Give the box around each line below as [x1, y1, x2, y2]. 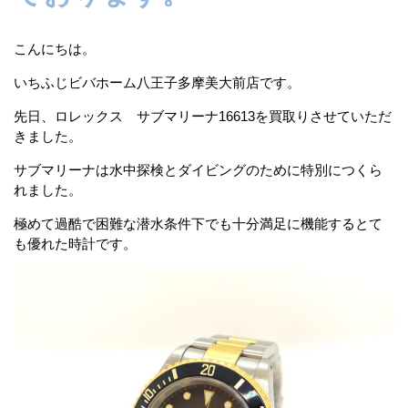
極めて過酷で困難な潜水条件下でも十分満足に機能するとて [14, 216, 382, 231]
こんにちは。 [14, 41, 96, 56]
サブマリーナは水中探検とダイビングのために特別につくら [14, 162, 382, 178]
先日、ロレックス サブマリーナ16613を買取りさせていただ [14, 108, 392, 124]
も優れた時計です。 [14, 236, 137, 251]
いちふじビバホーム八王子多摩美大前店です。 [14, 75, 301, 90]
